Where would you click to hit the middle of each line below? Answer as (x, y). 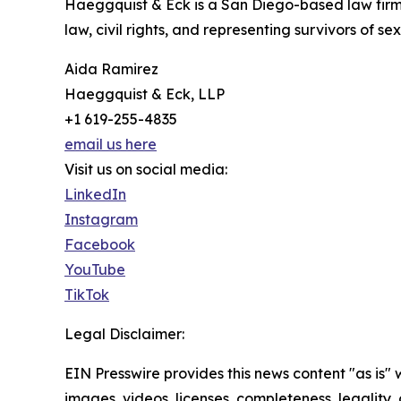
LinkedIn (95, 195)
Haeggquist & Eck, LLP (145, 94)
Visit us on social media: (146, 170)
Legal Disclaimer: (124, 334)
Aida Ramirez (111, 69)
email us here (111, 145)
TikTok (87, 295)
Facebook (100, 245)
